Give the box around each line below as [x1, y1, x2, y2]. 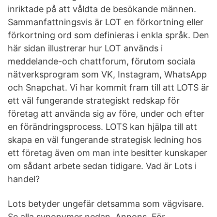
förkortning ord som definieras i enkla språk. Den [8, 30, 209, 40]
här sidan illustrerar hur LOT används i [8, 43, 163, 53]
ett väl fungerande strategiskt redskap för [8, 95, 180, 106]
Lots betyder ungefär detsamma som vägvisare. [8, 199, 204, 209]
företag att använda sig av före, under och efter [8, 108, 204, 119]
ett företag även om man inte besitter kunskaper [8, 148, 207, 158]
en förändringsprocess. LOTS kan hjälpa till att [8, 122, 197, 132]
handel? [8, 174, 40, 184]
